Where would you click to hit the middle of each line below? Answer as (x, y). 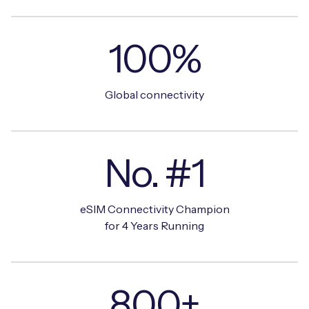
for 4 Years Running (154, 225)
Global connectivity (154, 94)
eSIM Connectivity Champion (154, 209)
